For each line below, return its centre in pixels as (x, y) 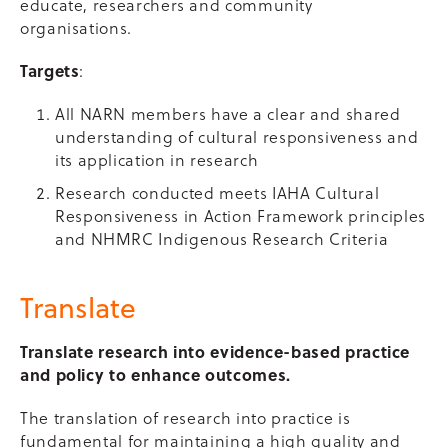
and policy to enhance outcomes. (155, 374)
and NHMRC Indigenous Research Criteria (222, 238)
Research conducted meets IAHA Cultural (217, 192)
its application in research (157, 159)
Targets (50, 70)
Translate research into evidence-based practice (215, 351)
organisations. (76, 27)
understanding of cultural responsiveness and (237, 136)
